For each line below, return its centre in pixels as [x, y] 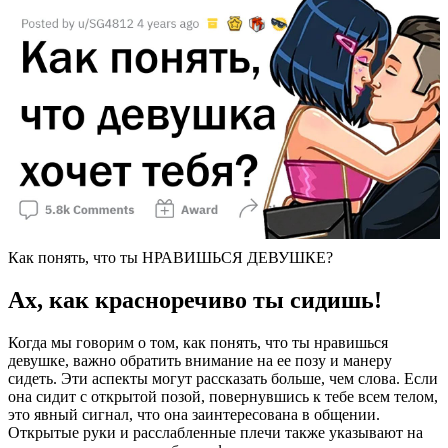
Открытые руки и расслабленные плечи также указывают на [215, 432]
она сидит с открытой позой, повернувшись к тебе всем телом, [223, 396]
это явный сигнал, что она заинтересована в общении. [194, 414]
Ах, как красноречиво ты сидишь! [195, 299]
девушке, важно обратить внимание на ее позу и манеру [200, 360]
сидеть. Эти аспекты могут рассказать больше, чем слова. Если [223, 378]
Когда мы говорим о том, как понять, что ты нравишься [198, 342]
